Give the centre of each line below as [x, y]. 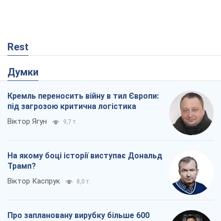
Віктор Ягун [27, 121]
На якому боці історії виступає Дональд [85, 155]
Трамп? [22, 166]
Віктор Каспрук [34, 181]
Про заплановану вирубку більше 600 [78, 215]
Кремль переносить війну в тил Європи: [83, 96]
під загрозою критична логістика [72, 106]
